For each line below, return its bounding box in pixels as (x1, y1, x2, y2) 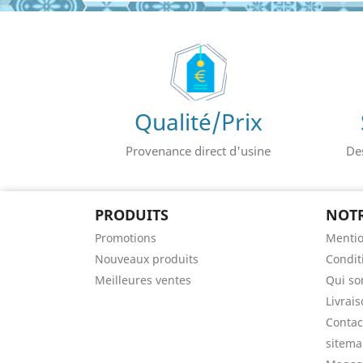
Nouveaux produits (95, 251, 199, 267)
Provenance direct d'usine (126, 143, 271, 159)
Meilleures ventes (95, 272, 191, 288)
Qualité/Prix (134, 106, 263, 137)
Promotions (95, 230, 156, 246)
